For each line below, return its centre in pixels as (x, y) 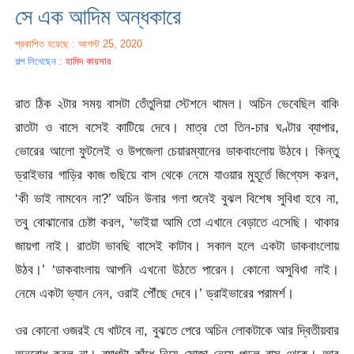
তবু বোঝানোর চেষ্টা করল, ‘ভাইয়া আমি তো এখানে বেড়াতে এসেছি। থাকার (177, 222)
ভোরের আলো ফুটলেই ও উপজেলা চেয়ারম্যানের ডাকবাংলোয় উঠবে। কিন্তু (177, 151)
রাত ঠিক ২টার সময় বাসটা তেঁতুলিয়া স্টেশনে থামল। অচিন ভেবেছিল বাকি (177, 104)
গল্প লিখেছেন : (41, 61)
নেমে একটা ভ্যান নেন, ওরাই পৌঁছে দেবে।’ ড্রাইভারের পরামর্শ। (155, 294)
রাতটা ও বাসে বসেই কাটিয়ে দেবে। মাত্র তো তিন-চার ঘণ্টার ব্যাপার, (177, 128)
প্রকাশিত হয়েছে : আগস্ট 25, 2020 (79, 43)
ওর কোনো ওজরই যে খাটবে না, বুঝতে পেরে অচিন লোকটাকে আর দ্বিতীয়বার (177, 331)
